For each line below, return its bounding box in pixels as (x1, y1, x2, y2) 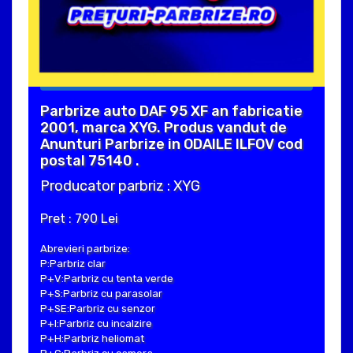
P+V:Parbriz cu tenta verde (40, 273, 173, 285)
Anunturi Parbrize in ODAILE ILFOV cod (40, 136, 303, 154)
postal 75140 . (40, 152, 139, 170)
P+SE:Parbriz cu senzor (40, 303, 155, 315)
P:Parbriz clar (40, 258, 106, 270)
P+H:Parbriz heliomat (40, 333, 144, 345)
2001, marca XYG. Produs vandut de (40, 119, 287, 137)
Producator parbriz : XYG (40, 177, 200, 195)
